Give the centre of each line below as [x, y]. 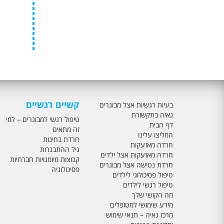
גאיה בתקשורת [152, 114]
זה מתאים [66, 129]
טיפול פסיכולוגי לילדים [143, 174]
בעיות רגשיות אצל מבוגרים [136, 104]
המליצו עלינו [155, 134]
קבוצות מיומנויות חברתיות [44, 159]
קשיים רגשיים [52, 104]
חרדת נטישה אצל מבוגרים [136, 164]
